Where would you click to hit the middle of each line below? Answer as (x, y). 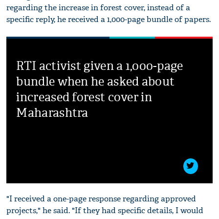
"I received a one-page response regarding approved (101, 198)
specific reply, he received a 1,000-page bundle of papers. (109, 19)
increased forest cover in (84, 97)
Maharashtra (52, 113)
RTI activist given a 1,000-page (100, 66)
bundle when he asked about (96, 81)
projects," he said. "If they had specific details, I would (105, 210)
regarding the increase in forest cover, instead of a (99, 7)
